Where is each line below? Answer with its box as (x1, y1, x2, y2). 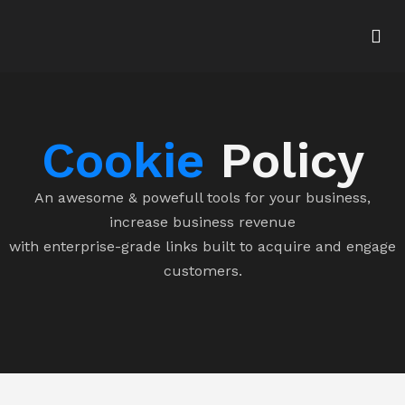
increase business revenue (109, 213, 296, 231)
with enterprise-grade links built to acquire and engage (9, 238, 396, 255)
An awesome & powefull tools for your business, (34, 189, 371, 206)
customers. (163, 262, 242, 279)
